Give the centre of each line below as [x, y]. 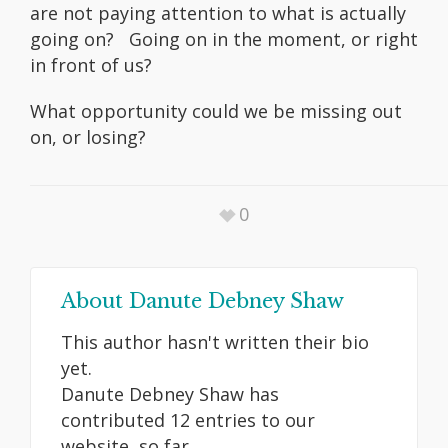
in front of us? [91, 65]
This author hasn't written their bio [215, 342]
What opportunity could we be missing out [216, 111]
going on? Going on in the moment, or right [224, 39]
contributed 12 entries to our [188, 420]
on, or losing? [88, 137]
